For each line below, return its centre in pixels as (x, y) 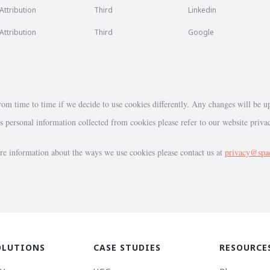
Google (201, 32)
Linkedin (202, 10)
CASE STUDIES (127, 247)
